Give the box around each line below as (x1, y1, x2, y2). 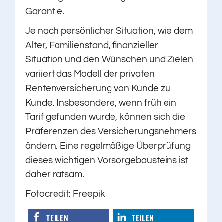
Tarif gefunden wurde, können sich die (25, 112, 186, 122)
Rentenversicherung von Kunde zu (25, 83, 171, 94)
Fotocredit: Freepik (25, 189, 106, 199)
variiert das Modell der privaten (25, 69, 155, 79)
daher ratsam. (25, 169, 85, 180)
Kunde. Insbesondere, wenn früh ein (25, 98, 177, 108)
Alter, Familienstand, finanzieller (25, 40, 159, 51)
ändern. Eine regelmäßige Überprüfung (25, 141, 191, 151)
